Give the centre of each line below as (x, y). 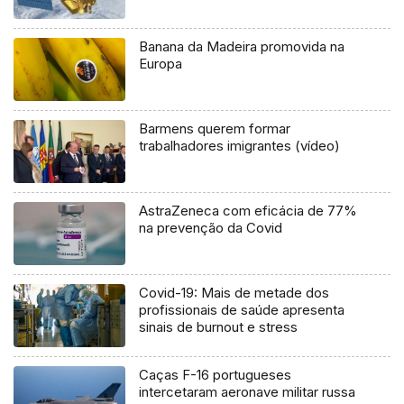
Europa (161, 63)
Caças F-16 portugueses (216, 374)
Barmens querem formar (215, 128)
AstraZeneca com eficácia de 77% (248, 210)
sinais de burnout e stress (219, 326)
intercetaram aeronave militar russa (248, 391)
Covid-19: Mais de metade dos (234, 292)
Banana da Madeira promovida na (242, 46)
